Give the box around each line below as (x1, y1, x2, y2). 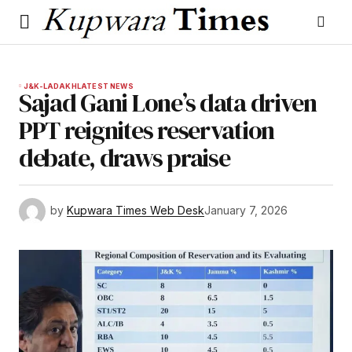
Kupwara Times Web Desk (67, 203, 204, 218)
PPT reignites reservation (19, 113, 274, 148)
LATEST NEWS (76, 82, 134, 91)
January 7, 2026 (204, 203, 288, 218)
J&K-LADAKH (24, 82, 77, 91)
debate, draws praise (19, 141, 230, 176)
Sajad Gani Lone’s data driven (19, 86, 317, 121)
